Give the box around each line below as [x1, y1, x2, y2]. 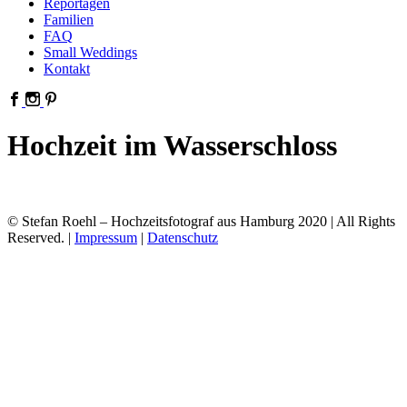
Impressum [74, 229, 137, 245]
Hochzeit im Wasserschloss [7, 129, 337, 163]
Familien [44, 12, 94, 27]
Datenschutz [147, 229, 218, 245]
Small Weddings [44, 45, 137, 60]
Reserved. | [7, 229, 74, 245]
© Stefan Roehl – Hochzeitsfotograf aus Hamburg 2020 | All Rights [7, 213, 395, 229]
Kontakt [44, 61, 90, 76]
